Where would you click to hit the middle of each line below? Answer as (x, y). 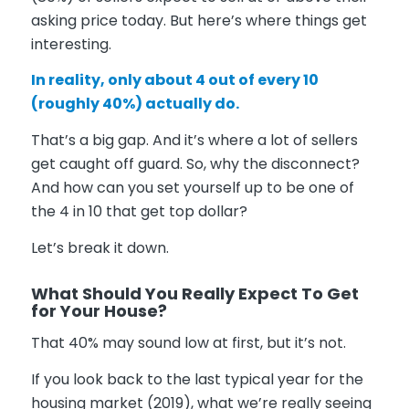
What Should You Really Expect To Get (194, 293)
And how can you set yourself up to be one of (192, 187)
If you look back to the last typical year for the (197, 379)
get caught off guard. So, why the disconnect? (195, 163)
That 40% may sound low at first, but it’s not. (188, 343)
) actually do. (187, 104)
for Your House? (99, 310)
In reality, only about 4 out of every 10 (174, 80)
